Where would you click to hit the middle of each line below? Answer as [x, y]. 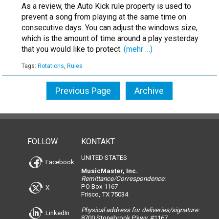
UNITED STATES [104, 158]
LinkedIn [57, 213]
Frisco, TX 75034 [104, 195]
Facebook [59, 162]
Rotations [51, 66]
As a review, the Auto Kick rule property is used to [106, 6]
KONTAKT [98, 142]
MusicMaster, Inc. [109, 171]
